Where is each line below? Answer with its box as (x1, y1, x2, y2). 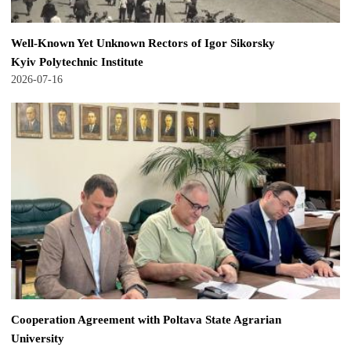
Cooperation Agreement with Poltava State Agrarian (11, 312, 281, 326)
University (11, 331, 64, 345)
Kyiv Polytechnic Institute (11, 54, 143, 68)
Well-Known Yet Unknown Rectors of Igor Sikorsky (11, 35, 275, 49)
